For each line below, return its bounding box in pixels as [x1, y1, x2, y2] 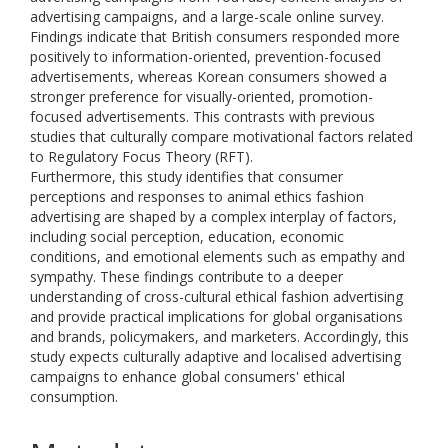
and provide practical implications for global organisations [30, 307, 403, 326]
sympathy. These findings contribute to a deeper [30, 267, 343, 286]
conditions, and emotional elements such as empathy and [30, 247, 405, 266]
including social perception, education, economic [30, 227, 344, 246]
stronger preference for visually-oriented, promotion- [30, 87, 373, 106]
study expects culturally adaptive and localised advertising [30, 347, 401, 366]
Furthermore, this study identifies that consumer [30, 167, 343, 186]
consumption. [30, 387, 118, 406]
